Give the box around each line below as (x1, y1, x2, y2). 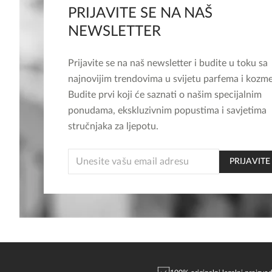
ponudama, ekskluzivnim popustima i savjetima (68, 106, 267, 115)
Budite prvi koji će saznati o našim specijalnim (68, 90, 262, 100)
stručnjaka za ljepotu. (68, 121, 158, 131)
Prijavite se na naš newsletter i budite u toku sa (68, 58, 268, 68)
